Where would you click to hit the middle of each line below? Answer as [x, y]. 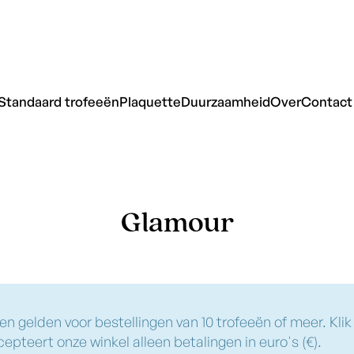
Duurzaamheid [225, 102]
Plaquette [150, 102]
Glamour [177, 224]
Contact [326, 102]
